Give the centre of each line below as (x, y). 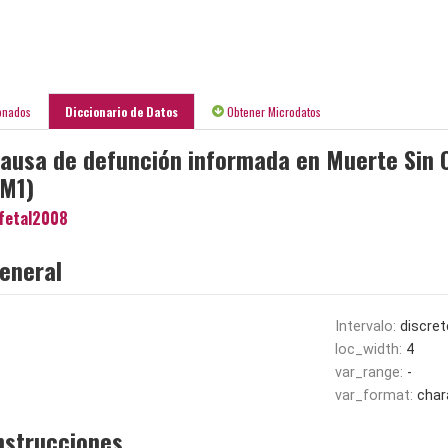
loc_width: (370, 350)
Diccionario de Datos (121, 112)
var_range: (370, 373)
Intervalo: (367, 327)
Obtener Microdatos (272, 112)
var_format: (375, 396)
